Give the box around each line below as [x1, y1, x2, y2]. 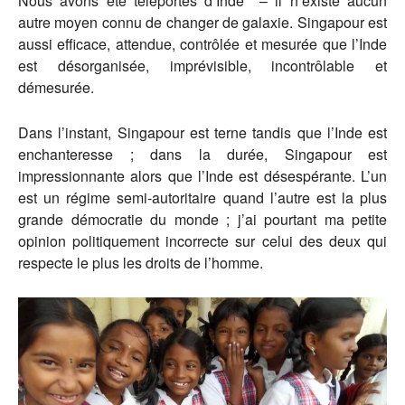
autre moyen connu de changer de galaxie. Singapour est [18, 12, 387, 33]
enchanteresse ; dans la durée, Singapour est [18, 144, 387, 165]
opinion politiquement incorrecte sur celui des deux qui [18, 231, 387, 252]
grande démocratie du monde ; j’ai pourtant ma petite [18, 209, 387, 231]
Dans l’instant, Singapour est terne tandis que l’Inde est [18, 122, 387, 144]
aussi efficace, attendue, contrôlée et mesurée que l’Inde [18, 33, 387, 55]
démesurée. [18, 77, 94, 99]
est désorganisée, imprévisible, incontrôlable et [18, 55, 387, 77]
